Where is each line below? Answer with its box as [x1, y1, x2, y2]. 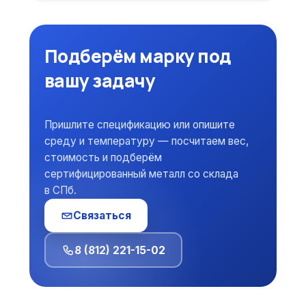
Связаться [73, 209, 131, 223]
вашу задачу [44, 68, 156, 94]
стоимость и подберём [44, 151, 162, 165]
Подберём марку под [44, 44, 232, 69]
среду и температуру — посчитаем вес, [44, 135, 249, 148]
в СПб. [44, 184, 76, 197]
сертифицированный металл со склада [44, 167, 238, 181]
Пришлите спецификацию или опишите [44, 118, 235, 132]
